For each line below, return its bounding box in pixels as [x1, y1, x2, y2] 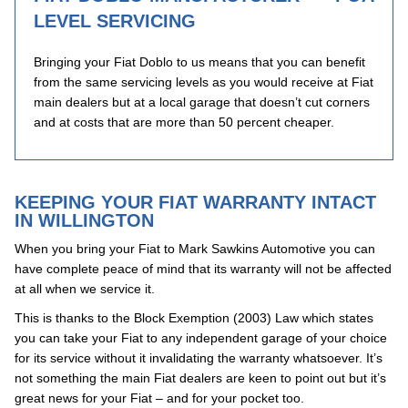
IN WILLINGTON [15, 210, 154, 230]
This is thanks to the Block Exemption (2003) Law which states [15, 311, 373, 325]
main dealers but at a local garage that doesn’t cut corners [34, 95, 370, 109]
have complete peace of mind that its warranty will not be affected [15, 261, 392, 276]
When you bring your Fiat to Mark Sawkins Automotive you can [15, 241, 375, 256]
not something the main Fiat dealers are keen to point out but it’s [15, 371, 386, 385]
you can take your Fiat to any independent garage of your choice [15, 331, 387, 345]
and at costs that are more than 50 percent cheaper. [34, 115, 334, 129]
